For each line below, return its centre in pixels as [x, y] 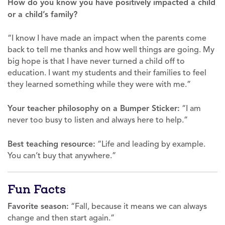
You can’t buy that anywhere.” [62, 155]
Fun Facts [37, 189]
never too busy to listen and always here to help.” [98, 120]
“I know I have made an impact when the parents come [107, 38]
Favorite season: [38, 206]
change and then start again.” [61, 218]
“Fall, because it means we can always [138, 206]
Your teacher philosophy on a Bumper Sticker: [94, 108]
